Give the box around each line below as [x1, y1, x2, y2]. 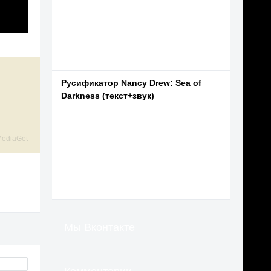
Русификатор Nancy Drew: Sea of [61, 78, 201, 88]
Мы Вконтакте [64, 221, 135, 233]
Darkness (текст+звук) [61, 91, 154, 100]
